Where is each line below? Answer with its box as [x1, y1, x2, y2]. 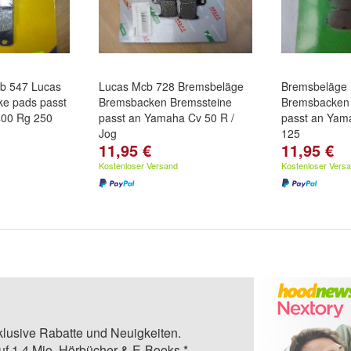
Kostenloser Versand [99, 159, 178, 172]
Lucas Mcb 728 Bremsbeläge [99, 78, 244, 94]
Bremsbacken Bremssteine [99, 94, 232, 110]
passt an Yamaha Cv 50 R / [99, 110, 234, 125]
